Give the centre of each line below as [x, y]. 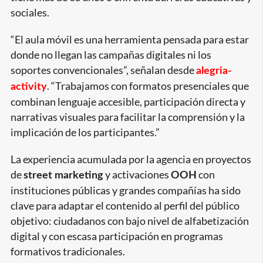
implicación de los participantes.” [85, 133]
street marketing [63, 176]
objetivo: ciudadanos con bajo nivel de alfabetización [129, 221]
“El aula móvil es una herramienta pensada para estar [129, 40]
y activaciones [137, 175]
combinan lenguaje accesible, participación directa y [128, 102]
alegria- [214, 71]
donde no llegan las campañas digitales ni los [111, 55]
